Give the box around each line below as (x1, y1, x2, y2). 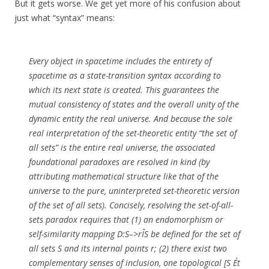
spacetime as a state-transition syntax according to (29, 70, 221, 82)
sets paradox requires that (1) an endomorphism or (29, 214, 223, 226)
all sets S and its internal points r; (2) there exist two (29, 243, 227, 255)
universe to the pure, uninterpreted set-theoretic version (29, 185, 240, 197)
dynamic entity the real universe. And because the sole (29, 113, 232, 125)
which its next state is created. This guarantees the (29, 84, 219, 96)
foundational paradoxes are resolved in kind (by (29, 156, 210, 168)
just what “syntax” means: (14, 12, 115, 24)
